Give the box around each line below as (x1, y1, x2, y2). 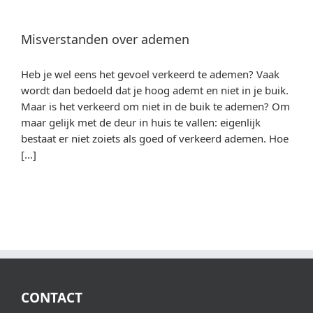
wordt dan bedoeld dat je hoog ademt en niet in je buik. (21, 83, 289, 97)
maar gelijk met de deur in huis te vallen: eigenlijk (21, 115, 261, 129)
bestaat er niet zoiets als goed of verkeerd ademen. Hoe (21, 131, 289, 145)
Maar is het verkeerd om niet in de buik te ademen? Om (21, 99, 290, 113)
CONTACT (21, 289, 82, 307)
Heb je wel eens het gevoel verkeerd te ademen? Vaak (21, 67, 279, 81)
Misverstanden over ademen (21, 31, 189, 48)
